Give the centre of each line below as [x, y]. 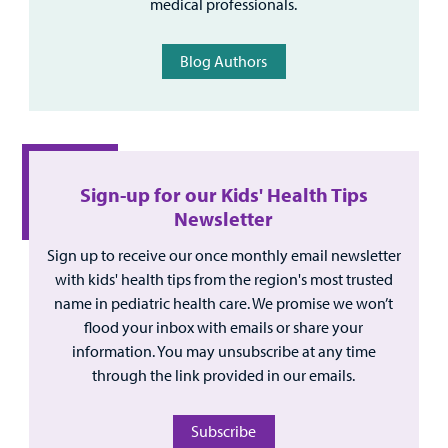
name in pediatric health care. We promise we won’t [224, 302]
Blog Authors [224, 60]
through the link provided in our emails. [224, 374]
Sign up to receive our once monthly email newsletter [223, 254]
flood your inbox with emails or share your [224, 326]
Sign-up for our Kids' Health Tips [223, 194]
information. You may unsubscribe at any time [223, 350]
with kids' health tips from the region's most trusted [223, 278]
